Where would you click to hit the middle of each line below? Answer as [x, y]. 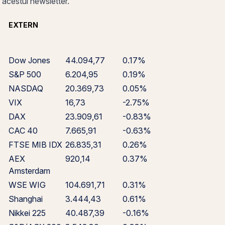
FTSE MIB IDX [35, 145]
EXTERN [23, 25]
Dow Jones [29, 60]
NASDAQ [26, 88]
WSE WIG [27, 185]
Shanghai [25, 199]
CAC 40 [23, 131]
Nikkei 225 [27, 213]
